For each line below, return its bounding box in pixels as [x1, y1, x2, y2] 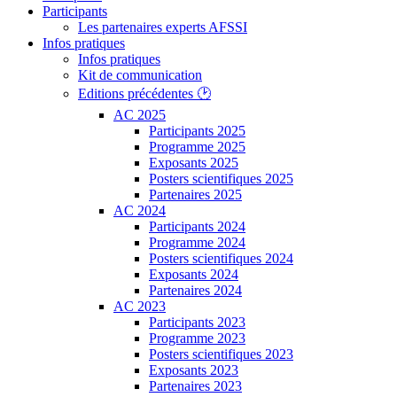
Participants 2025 [149, 123, 245, 139]
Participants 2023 [149, 315, 245, 331]
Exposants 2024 [149, 267, 238, 283]
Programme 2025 [149, 139, 245, 155]
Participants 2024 [149, 219, 245, 235]
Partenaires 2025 [149, 187, 242, 203]
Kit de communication [78, 67, 202, 83]
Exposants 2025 [149, 155, 238, 171]
